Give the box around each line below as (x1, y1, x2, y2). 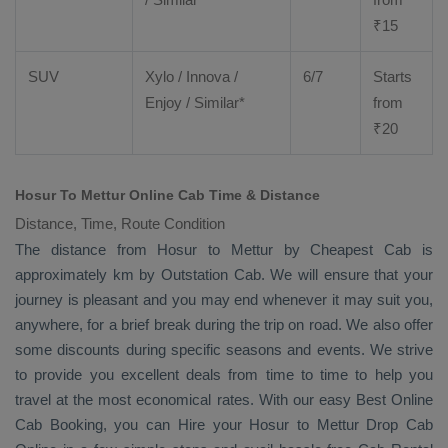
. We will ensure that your (260, 266, 434, 283)
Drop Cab (366, 416, 434, 433)
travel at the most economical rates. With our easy (15, 391, 356, 408)
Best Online (355, 391, 434, 408)
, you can (102, 416, 178, 433)
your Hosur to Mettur (204, 416, 367, 433)
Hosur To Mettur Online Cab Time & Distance (15, 187, 320, 203)
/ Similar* (182, 94, 245, 111)
